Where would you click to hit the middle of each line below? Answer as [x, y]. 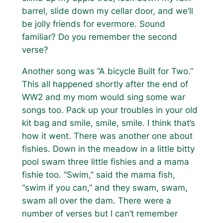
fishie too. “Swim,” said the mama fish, [98, 175]
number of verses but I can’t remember [100, 214]
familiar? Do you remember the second [99, 37]
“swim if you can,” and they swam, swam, [105, 188]
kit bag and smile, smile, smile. [83, 123]
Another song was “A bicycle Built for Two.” [107, 71]
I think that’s [170, 123]
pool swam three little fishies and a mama [105, 162]
